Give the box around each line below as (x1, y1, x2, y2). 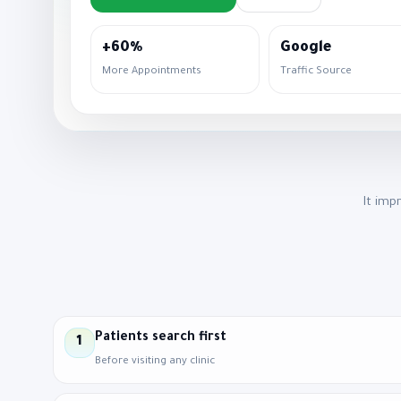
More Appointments (101, 65, 201, 78)
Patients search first (94, 330, 226, 346)
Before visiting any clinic (94, 355, 215, 368)
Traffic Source (279, 65, 352, 78)
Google (279, 39, 331, 56)
